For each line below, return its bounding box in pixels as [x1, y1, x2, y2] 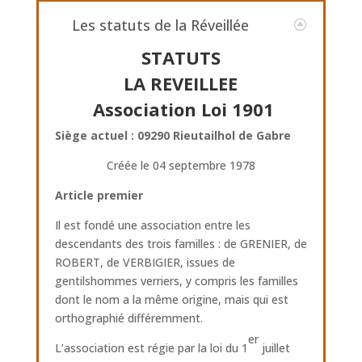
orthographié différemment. [54, 310, 203, 326]
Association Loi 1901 [92, 97, 274, 121]
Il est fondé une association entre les [54, 217, 250, 233]
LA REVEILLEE [124, 71, 238, 95]
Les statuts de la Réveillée [72, 15, 250, 35]
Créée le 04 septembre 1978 [106, 158, 255, 173]
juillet [258, 340, 290, 356]
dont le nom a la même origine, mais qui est [54, 292, 288, 307]
